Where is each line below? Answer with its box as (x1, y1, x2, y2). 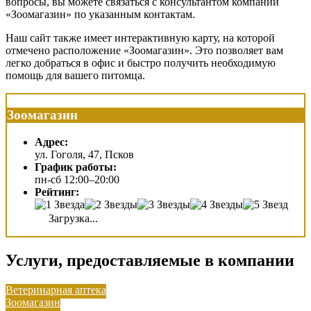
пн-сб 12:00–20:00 (35, 173, 119, 185)
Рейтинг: (35, 185, 79, 198)
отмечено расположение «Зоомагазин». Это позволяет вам (6, 44, 283, 57)
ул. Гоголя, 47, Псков (35, 148, 134, 160)
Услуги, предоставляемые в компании (6, 251, 294, 269)
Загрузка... (46, 212, 98, 224)
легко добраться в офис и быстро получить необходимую (6, 57, 276, 69)
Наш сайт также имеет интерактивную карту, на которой (6, 32, 275, 44)
